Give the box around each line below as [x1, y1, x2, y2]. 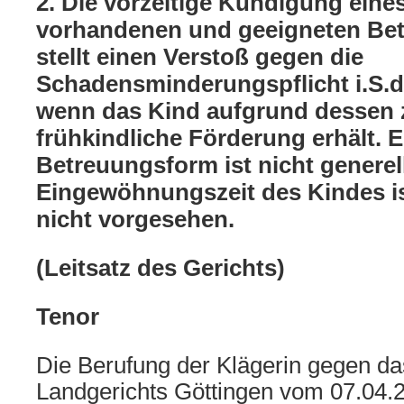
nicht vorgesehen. [36, 207, 234, 232]
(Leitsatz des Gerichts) [36, 255, 285, 280]
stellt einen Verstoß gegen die [36, 44, 363, 69]
